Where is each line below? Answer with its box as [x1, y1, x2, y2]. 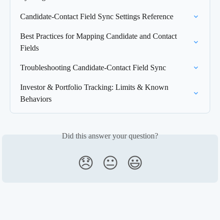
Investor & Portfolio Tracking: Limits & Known [20, 82, 170, 91]
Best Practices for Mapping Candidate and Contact [20, 31, 179, 40]
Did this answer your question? [62, 131, 158, 140]
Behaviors [20, 94, 52, 103]
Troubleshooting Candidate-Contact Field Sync [20, 63, 166, 72]
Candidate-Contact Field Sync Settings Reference [20, 12, 173, 21]
